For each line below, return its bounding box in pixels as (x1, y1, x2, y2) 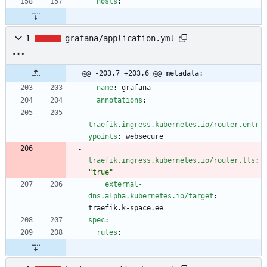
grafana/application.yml (65, 33, 175, 44)
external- (105, 180, 142, 189)
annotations (97, 96, 142, 105)
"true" (88, 168, 113, 177)
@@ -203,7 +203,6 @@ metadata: (82, 69, 203, 78)
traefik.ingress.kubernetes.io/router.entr (88, 120, 259, 129)
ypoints (88, 132, 117, 141)
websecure (126, 132, 163, 141)
